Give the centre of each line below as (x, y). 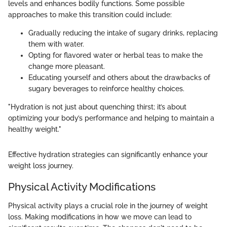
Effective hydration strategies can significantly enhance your (108, 154)
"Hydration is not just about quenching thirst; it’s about (97, 107)
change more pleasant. (67, 66)
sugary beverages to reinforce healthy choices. (106, 88)
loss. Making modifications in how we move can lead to (100, 217)
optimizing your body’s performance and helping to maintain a (111, 118)
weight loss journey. (41, 165)
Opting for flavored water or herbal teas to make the (116, 55)
